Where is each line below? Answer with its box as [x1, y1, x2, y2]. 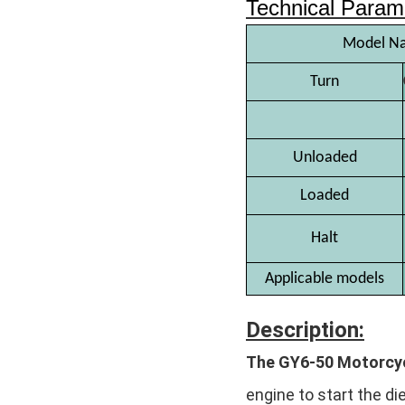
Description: [246, 317, 364, 344]
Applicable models [265, 270, 384, 288]
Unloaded [292, 149, 357, 167]
